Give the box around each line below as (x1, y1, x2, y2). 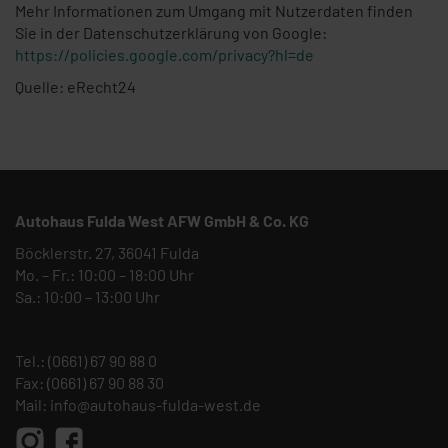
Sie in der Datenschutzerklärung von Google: (15, 23, 327, 42)
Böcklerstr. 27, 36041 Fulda (15, 243, 199, 262)
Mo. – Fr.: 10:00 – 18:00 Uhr (15, 265, 194, 284)
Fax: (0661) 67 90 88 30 (15, 373, 164, 392)
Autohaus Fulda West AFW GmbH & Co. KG (15, 211, 309, 230)
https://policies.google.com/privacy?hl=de (15, 45, 314, 64)
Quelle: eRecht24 (15, 77, 136, 96)
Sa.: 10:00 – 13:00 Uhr (15, 287, 160, 306)
